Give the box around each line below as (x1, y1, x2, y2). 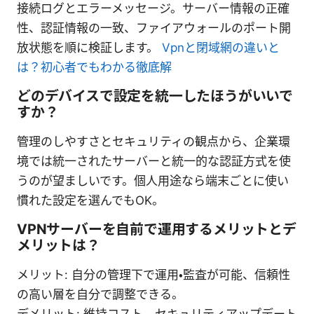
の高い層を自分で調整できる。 (17, 287, 184, 302)
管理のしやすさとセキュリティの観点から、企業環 (17, 135, 290, 149)
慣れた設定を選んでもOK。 (17, 193, 164, 208)
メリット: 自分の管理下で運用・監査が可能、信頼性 (17, 268, 290, 282)
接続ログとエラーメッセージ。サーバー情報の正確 (17, 1, 289, 16)
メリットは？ (17, 237, 100, 254)
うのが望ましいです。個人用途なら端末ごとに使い (17, 174, 289, 189)
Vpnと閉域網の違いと (162, 41, 280, 55)
